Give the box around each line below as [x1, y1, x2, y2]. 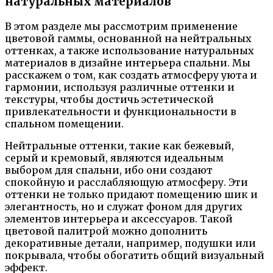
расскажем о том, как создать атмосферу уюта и [5, 68, 257, 81]
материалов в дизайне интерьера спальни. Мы [5, 56, 250, 69]
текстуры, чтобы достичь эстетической [5, 93, 214, 105]
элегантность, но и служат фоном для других [5, 200, 243, 213]
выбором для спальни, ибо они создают [5, 163, 213, 176]
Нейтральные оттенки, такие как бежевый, [5, 139, 234, 152]
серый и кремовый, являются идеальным [5, 151, 224, 164]
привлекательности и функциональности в [5, 105, 236, 118]
